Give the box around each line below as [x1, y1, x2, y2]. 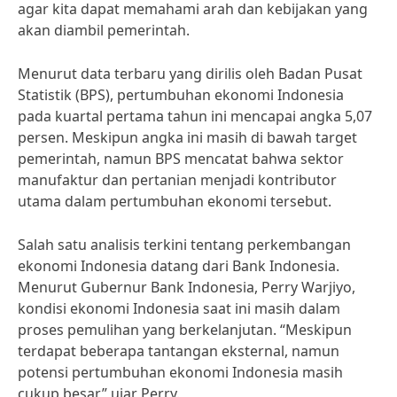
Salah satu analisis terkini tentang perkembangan [18, 235, 351, 254]
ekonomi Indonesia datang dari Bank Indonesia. [18, 256, 339, 276]
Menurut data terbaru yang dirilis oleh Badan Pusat [18, 64, 362, 83]
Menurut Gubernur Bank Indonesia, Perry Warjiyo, [18, 277, 355, 297]
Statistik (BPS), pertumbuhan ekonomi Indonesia [18, 85, 344, 105]
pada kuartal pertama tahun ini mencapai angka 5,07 [18, 106, 372, 126]
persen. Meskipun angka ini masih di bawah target [18, 128, 357, 147]
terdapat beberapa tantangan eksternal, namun [18, 341, 339, 361]
